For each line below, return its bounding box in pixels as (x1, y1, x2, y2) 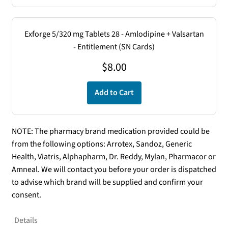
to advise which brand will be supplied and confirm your (11, 176, 203, 188)
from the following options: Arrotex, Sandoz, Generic (11, 138, 192, 150)
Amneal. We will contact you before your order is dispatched (11, 163, 216, 175)
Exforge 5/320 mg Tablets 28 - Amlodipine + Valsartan (24, 28, 204, 40)
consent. (11, 189, 41, 201)
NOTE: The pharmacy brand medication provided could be (11, 125, 210, 137)
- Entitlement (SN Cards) (73, 41, 155, 52)
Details (14, 215, 38, 226)
